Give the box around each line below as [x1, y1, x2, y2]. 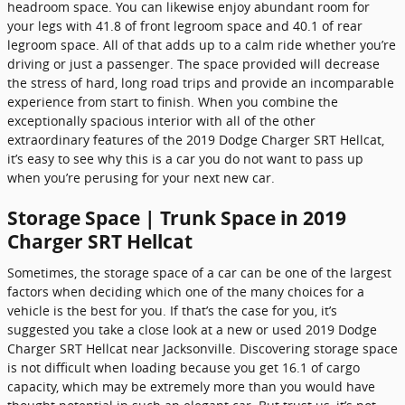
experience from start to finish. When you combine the [7, 93, 338, 110]
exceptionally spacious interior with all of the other [7, 112, 316, 129]
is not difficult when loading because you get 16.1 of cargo [7, 358, 360, 376]
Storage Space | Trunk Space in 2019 [7, 205, 346, 231]
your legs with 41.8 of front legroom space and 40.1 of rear [7, 17, 363, 34]
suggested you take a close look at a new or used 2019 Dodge [7, 320, 377, 338]
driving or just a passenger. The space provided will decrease [7, 55, 380, 72]
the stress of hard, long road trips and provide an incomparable [7, 74, 394, 91]
